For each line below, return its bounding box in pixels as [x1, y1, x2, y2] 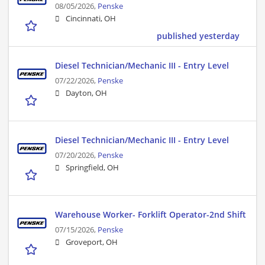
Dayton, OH [66, 88, 107, 99]
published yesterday [157, 30, 240, 42]
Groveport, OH [66, 237, 118, 248]
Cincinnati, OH [66, 14, 116, 24]
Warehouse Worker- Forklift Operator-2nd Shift [55, 209, 246, 221]
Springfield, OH [66, 163, 119, 173]
